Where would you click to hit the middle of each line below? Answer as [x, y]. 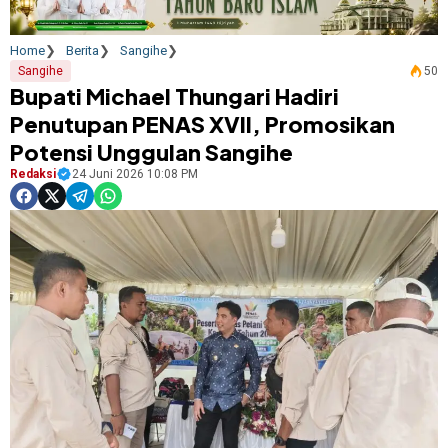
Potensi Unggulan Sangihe [151, 152]
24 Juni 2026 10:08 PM [135, 174]
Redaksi [33, 174]
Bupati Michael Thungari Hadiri [174, 96]
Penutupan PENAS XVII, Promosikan [202, 124]
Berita [82, 51]
